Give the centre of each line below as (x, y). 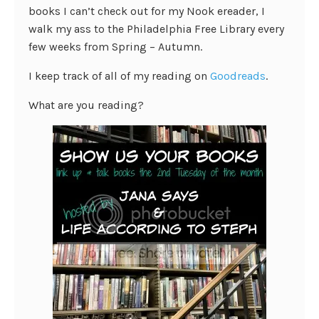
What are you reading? (86, 105)
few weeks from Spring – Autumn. (115, 47)
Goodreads (238, 76)
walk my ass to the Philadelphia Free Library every (156, 29)
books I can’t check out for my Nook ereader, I (147, 11)
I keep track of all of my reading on (119, 76)
